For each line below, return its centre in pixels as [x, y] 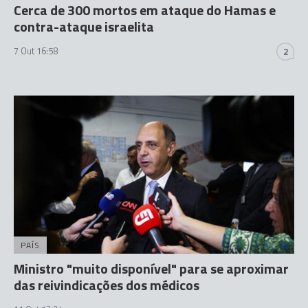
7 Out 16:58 [36, 51]
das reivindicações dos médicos [107, 285]
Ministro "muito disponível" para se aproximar [151, 268]
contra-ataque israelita [84, 26]
